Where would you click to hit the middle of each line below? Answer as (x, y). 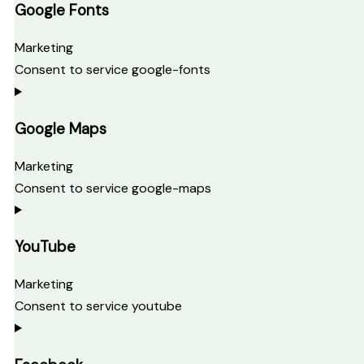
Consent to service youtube (98, 306)
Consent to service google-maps (113, 188)
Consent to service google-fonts (113, 70)
